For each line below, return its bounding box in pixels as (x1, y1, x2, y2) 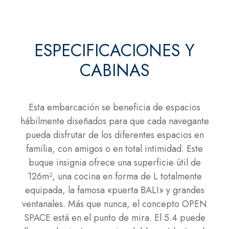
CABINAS (80, 58, 149, 83)
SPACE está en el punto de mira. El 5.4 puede (24, 211, 205, 225)
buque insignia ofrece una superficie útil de (28, 156, 201, 170)
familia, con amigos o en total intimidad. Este (26, 142, 203, 156)
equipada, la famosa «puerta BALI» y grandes (25, 184, 204, 197)
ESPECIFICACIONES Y (34, 38, 195, 63)
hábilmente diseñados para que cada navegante (20, 114, 209, 128)
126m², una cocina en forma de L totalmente (27, 170, 202, 184)
